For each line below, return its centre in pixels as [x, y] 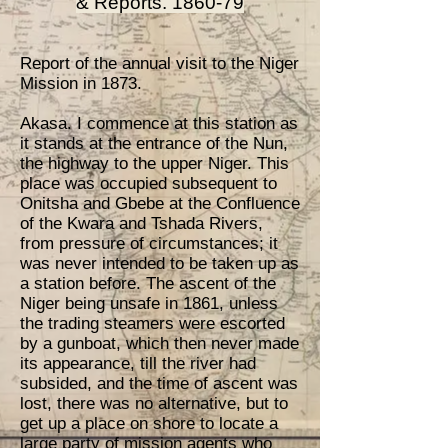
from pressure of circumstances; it [149, 243]
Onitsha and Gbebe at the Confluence [160, 203]
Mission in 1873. [81, 83]
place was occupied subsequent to [148, 183]
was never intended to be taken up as [159, 263]
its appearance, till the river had [138, 363]
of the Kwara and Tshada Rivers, [141, 223]
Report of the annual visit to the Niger [159, 63]
